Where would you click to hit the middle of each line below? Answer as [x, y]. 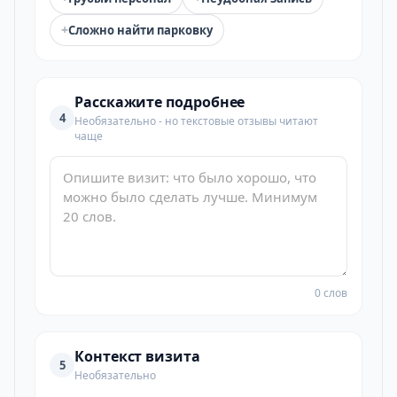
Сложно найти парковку [140, 30]
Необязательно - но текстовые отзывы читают [196, 121]
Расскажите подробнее [160, 102]
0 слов [331, 293]
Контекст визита [137, 356]
